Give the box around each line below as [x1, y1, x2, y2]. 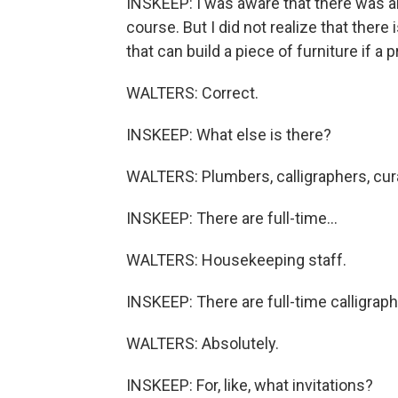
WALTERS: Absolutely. [126, 334, 279, 353]
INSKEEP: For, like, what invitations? [126, 376, 373, 394]
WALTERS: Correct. [126, 84, 259, 102]
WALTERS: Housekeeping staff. [126, 251, 346, 269]
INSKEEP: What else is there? [126, 125, 331, 144]
